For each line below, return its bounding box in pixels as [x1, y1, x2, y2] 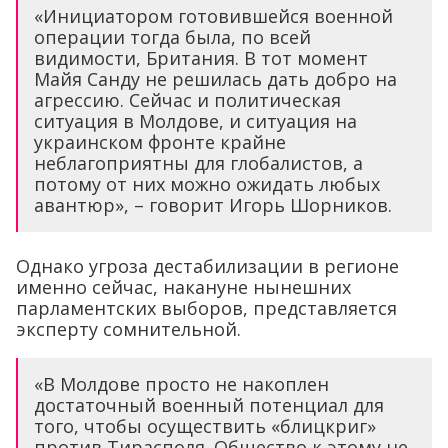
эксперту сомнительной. [16, 316, 241, 341]
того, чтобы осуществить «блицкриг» [34, 413, 376, 438]
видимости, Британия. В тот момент [34, 45, 368, 70]
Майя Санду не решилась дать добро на [34, 66, 397, 91]
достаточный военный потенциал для [34, 392, 384, 417]
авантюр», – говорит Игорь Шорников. [34, 192, 392, 217]
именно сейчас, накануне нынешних [16, 274, 351, 299]
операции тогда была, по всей [34, 24, 311, 49]
